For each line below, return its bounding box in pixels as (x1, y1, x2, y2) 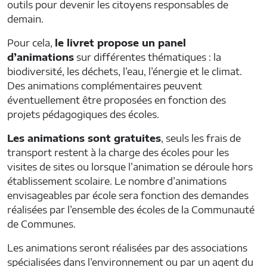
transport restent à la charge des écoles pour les (7, 146, 229, 159)
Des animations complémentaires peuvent (7, 79, 202, 92)
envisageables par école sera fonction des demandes (7, 189, 249, 201)
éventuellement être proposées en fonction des (7, 94, 226, 106)
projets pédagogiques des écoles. (7, 108, 159, 120)
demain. (7, 13, 44, 25)
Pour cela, (7, 36, 55, 49)
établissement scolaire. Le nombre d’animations (7, 175, 226, 187)
